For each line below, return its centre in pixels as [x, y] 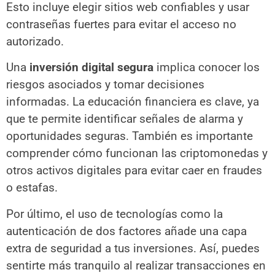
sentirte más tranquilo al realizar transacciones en [136, 265]
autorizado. [35, 42]
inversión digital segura [91, 68]
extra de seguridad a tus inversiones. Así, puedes [133, 248]
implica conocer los [207, 68]
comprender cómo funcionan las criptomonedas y [137, 153]
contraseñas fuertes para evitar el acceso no [121, 25]
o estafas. [32, 188]
